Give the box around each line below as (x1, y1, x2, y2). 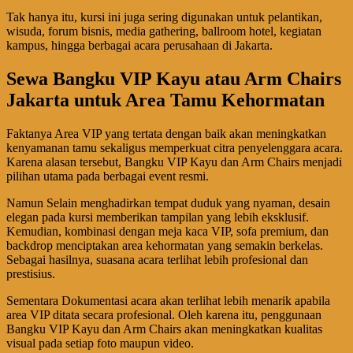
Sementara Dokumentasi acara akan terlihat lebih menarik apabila (6, 293, 330, 307)
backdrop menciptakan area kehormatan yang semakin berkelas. (6, 238, 323, 252)
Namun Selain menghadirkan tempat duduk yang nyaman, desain (6, 195, 330, 210)
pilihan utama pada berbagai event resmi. (6, 169, 209, 183)
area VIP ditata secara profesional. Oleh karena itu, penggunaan (6, 307, 321, 321)
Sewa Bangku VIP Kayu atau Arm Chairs (6, 68, 341, 89)
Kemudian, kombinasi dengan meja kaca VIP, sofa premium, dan (6, 224, 329, 238)
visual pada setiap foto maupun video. (6, 336, 194, 350)
